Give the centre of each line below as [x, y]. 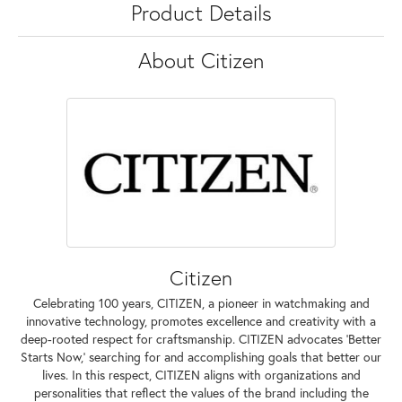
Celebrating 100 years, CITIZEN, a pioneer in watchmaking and [201, 303]
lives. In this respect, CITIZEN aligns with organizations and [201, 375]
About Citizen [201, 60]
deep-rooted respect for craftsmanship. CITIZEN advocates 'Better [201, 339]
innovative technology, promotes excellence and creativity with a [201, 321]
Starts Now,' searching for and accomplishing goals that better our [201, 357]
